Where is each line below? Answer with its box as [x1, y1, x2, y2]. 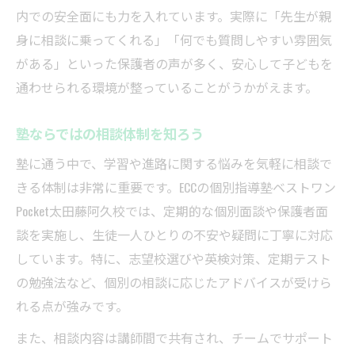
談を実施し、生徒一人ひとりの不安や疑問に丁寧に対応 [16, 225, 333, 245]
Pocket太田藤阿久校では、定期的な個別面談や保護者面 [16, 201, 328, 221]
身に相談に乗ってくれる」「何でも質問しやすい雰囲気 [16, 30, 332, 50]
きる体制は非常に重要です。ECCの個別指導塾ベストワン [16, 177, 336, 197]
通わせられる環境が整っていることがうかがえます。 [16, 78, 318, 97]
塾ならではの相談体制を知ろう [16, 123, 204, 144]
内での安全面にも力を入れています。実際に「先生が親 [16, 6, 331, 26]
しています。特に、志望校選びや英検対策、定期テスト [16, 249, 331, 269]
